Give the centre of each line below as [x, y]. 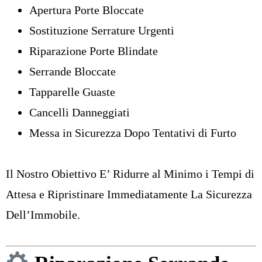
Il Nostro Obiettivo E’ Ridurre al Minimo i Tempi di [130, 174]
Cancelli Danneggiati [80, 113]
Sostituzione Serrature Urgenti [102, 31]
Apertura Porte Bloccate [87, 10]
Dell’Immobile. [43, 215]
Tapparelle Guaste [72, 92]
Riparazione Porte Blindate [94, 51]
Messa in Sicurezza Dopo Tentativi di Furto [133, 133]
